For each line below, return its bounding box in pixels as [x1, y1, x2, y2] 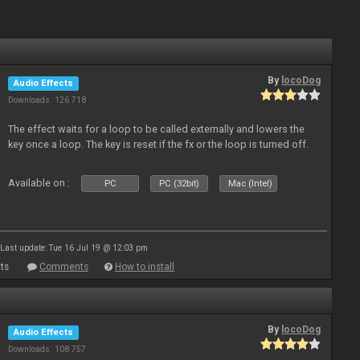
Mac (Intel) [228, 178, 273, 189]
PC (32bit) [159, 178, 200, 189]
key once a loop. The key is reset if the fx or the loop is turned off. [8, 138, 309, 150]
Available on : [8, 177, 71, 189]
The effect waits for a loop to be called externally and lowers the [8, 123, 305, 135]
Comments [39, 261, 88, 272]
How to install [115, 261, 174, 272]
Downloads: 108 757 [8, 344, 87, 354]
